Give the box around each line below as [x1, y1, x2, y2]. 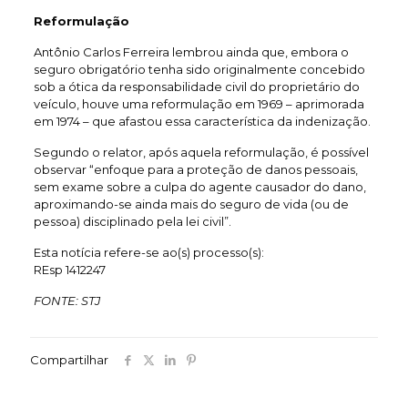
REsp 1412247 [33, 262, 106, 277]
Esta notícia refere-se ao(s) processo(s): [33, 245, 264, 260]
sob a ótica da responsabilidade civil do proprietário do [33, 79, 360, 94]
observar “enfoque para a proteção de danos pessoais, [33, 162, 358, 177]
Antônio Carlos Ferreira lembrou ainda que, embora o [33, 45, 349, 59]
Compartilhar [30, 352, 108, 367]
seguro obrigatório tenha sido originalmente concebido [33, 62, 365, 76]
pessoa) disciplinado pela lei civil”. [33, 214, 231, 229]
